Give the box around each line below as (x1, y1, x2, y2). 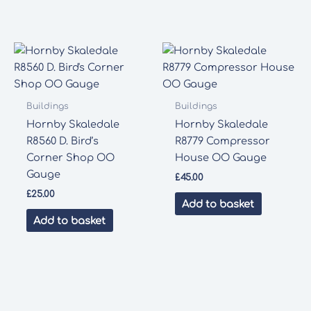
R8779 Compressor (174, 135, 270, 147)
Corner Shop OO (26, 152, 115, 164)
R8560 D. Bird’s (26, 135, 99, 147)
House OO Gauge (174, 152, 267, 164)
